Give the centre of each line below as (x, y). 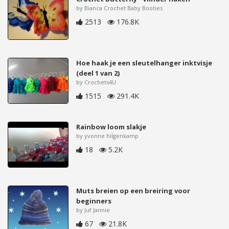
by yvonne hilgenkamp (108, 136)
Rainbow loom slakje (111, 127)
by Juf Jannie (93, 210)
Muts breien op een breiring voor (133, 191)
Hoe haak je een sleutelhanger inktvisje (144, 63)
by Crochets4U (96, 82)
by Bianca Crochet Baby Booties (120, 8)
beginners (94, 201)
